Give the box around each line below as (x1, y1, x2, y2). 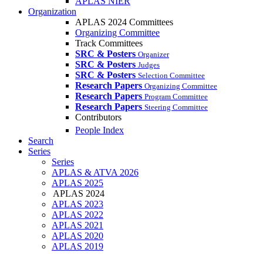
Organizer (138, 50, 169, 59)
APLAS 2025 (52, 178, 103, 188)
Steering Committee (144, 103, 208, 112)
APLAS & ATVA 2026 (52, 167, 139, 178)
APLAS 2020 (52, 231, 103, 241)
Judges (138, 60, 160, 69)
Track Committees (75, 38, 143, 48)
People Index (75, 125, 124, 136)
